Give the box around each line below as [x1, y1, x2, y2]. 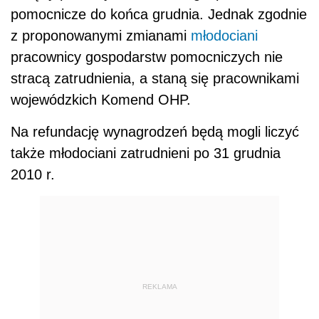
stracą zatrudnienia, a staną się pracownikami [11, 70, 299, 87]
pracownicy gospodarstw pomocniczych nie [11, 49, 283, 66]
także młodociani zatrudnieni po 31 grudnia [11, 145, 281, 162]
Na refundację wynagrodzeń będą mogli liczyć [11, 124, 299, 140]
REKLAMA [142, 282, 177, 291]
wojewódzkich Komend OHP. [11, 92, 191, 108]
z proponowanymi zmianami [11, 28, 191, 44]
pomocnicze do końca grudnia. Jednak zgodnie [11, 6, 307, 23]
